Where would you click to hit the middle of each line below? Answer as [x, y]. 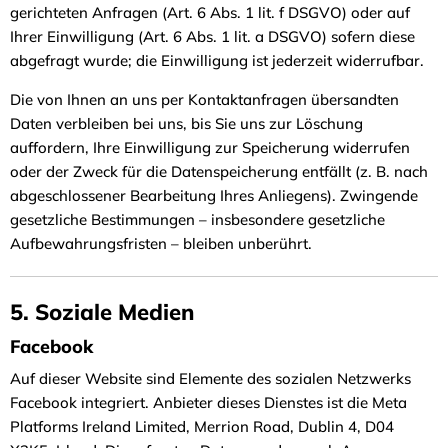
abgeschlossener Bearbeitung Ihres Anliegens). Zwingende [214, 195]
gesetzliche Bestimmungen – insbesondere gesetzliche [197, 219]
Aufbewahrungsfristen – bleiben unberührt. [161, 243]
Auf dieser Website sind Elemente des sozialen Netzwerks [210, 378]
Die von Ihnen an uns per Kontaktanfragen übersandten [204, 99]
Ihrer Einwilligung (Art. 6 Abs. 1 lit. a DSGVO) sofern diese [212, 36]
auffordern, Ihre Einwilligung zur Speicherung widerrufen [210, 147]
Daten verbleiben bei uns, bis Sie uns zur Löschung [186, 123]
